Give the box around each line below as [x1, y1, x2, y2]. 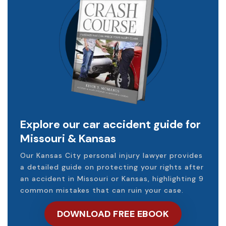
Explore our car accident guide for [20, 117, 201, 132]
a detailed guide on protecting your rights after [20, 162, 204, 172]
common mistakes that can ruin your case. [20, 185, 184, 195]
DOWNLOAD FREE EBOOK [56, 207, 169, 220]
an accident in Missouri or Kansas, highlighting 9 [20, 174, 204, 183]
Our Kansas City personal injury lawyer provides [20, 150, 203, 160]
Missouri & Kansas [20, 131, 116, 146]
